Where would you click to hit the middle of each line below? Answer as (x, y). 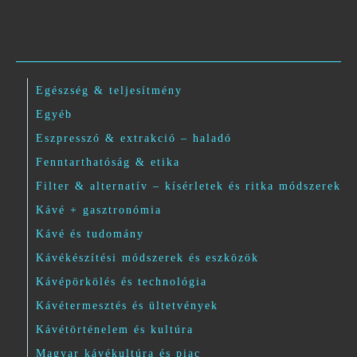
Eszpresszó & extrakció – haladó (134, 139)
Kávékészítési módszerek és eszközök (147, 258)
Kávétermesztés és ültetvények (127, 306)
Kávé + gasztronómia (99, 210)
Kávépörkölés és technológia (122, 282)
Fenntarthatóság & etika (108, 163)
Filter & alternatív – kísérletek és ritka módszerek (188, 186)
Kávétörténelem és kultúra (115, 330)
